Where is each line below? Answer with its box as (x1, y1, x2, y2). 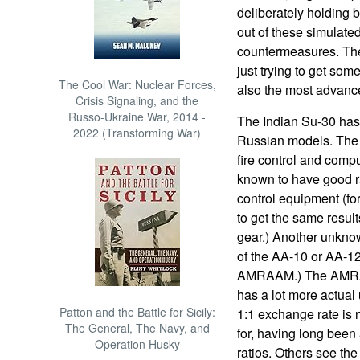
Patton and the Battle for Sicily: (59, 304, 215, 320)
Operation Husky (94, 336, 180, 352)
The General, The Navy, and (64, 320, 210, 336)
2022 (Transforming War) (73, 125, 202, 141)
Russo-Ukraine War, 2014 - (68, 108, 207, 125)
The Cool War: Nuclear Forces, (58, 76, 216, 92)
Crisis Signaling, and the (76, 92, 199, 108)
